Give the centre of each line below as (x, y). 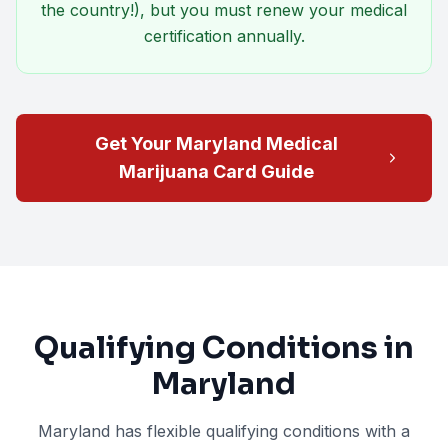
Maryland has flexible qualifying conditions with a (224, 431)
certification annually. (224, 36)
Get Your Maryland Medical (216, 143)
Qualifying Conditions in (224, 348)
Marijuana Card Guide (216, 171)
